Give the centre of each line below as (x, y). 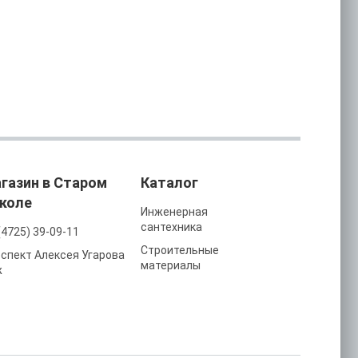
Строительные (179, 250)
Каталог (169, 182)
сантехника (171, 227)
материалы (170, 265)
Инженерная (174, 211)
